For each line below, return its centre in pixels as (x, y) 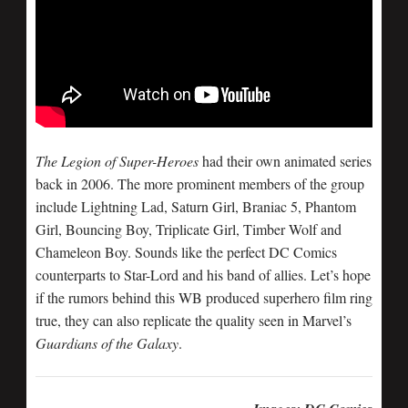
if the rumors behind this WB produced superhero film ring (204, 297)
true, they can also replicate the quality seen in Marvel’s (194, 320)
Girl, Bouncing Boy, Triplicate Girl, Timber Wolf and (189, 229)
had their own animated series (285, 160)
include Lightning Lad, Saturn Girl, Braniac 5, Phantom (196, 206)
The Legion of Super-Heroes (117, 160)
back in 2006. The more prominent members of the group (200, 183)
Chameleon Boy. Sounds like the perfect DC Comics (186, 251)
